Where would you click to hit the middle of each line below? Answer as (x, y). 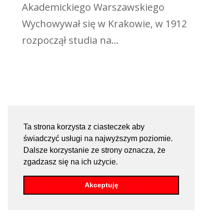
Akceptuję (101, 185)
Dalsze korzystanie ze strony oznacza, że (94, 150)
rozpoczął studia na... (70, 40)
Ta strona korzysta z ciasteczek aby (84, 127)
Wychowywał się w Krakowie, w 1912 (104, 24)
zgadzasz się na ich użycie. (72, 162)
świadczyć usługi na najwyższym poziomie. (98, 138)
